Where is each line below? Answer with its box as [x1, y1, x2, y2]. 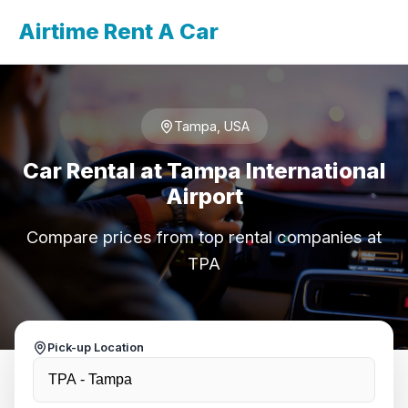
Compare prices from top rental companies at [26, 227, 382, 247]
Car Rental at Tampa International [22, 158, 386, 184]
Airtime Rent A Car [18, 18, 219, 45]
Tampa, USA [173, 118, 250, 134]
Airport [165, 183, 243, 209]
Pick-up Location [47, 341, 144, 354]
